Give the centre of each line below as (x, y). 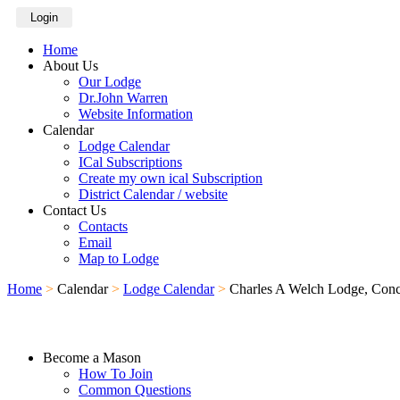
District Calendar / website (153, 194)
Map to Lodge (119, 258)
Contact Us (75, 210)
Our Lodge (110, 82)
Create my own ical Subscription (171, 178)
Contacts (103, 226)
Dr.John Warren (123, 98)
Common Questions (135, 390)
